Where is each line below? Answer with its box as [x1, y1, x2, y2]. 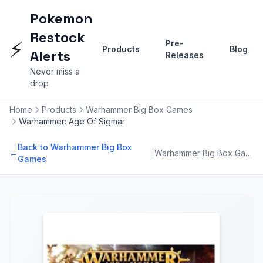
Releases [166, 50, 204, 60]
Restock [30, 28, 85, 46]
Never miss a [30, 66, 80, 76]
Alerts [30, 47, 70, 65]
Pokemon [30, 9, 93, 28]
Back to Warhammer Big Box [18, 142, 131, 152]
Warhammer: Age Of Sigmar [19, 116, 125, 126]
